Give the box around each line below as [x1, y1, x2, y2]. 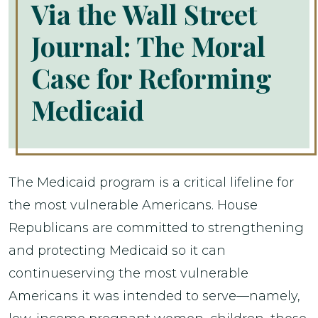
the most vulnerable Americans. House [9, 197, 258, 213]
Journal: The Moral [31, 28, 265, 64]
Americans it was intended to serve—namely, [9, 288, 300, 304]
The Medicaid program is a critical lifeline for [9, 175, 294, 190]
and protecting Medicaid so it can [9, 243, 226, 258]
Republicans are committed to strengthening [9, 220, 304, 236]
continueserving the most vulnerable [9, 265, 248, 281]
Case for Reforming [31, 60, 272, 96]
